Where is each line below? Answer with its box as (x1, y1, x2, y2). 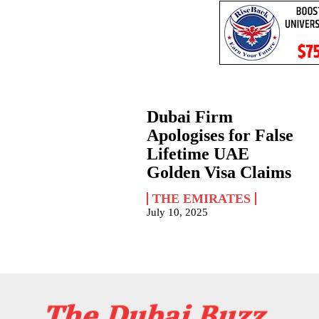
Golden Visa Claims (147, 162, 292, 182)
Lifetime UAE (147, 144, 250, 163)
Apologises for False (147, 125, 294, 145)
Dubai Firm (147, 107, 234, 126)
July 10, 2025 (147, 206, 209, 218)
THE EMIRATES (152, 191, 251, 206)
